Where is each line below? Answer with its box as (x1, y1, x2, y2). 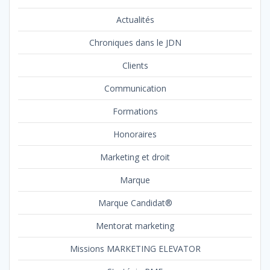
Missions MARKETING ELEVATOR (69, 243, 201, 255)
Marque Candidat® (98, 197, 172, 209)
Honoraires (113, 128, 157, 140)
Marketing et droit (100, 151, 170, 163)
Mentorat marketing (96, 220, 174, 232)
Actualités (116, 14, 154, 26)
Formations (112, 105, 158, 118)
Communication (104, 83, 166, 95)
